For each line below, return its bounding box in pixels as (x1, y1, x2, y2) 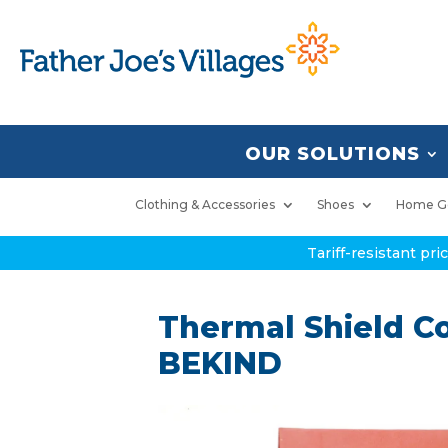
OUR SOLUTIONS (245, 143, 420, 165)
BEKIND (158, 345, 283, 382)
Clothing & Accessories (135, 197, 275, 212)
